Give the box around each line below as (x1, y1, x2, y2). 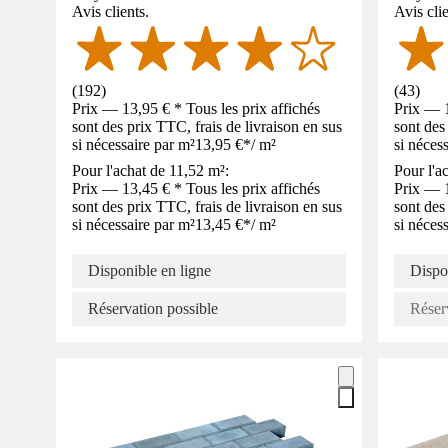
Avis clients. (72, 2, 149, 20)
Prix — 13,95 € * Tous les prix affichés (72, 99, 320, 117)
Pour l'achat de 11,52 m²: (72, 161, 229, 179)
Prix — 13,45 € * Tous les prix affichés (72, 179, 320, 197)
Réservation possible (88, 299, 218, 317)
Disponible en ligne (88, 261, 211, 279)
